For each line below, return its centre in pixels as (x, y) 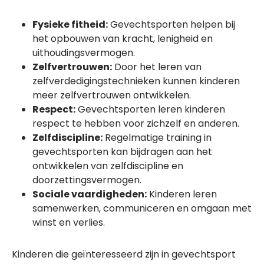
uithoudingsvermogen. (84, 53)
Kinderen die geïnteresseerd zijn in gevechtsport (124, 254)
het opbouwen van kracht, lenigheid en (123, 39)
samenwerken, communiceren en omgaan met (142, 208)
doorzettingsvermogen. (87, 180)
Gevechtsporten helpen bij (171, 24)
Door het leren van (157, 67)
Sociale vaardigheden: (90, 194)
